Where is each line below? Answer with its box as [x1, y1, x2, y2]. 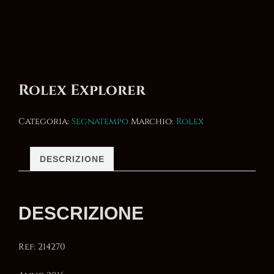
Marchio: [131, 116, 176, 128]
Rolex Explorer [18, 80, 146, 100]
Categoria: [18, 116, 72, 128]
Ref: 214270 [18, 240, 65, 253]
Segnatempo [72, 116, 128, 128]
